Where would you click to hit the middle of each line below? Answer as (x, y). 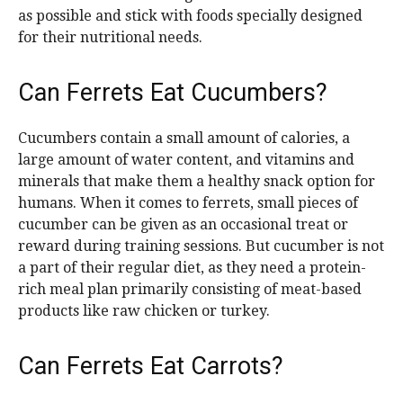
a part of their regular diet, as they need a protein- (192, 268)
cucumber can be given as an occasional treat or (183, 225)
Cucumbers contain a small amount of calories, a (184, 139)
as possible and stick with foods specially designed (190, 16)
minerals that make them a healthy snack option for (197, 182)
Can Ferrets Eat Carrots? (151, 367)
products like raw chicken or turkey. (144, 311)
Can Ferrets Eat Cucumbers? (173, 93)
